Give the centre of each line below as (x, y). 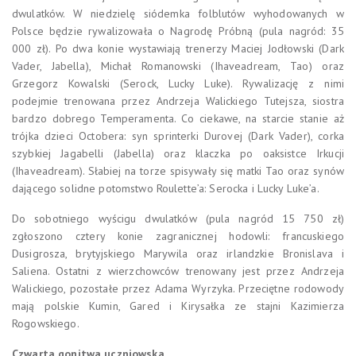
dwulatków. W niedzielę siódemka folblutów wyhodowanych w (178, 13)
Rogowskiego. (46, 323)
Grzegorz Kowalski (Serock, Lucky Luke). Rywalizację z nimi (178, 83)
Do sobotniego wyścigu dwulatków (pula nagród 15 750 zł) (178, 218)
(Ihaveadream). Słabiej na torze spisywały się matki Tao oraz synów (178, 170)
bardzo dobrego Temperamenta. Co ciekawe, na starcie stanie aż (178, 118)
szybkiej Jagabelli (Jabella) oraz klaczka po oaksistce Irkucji (178, 153)
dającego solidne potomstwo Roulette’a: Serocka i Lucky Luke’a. (166, 188)
